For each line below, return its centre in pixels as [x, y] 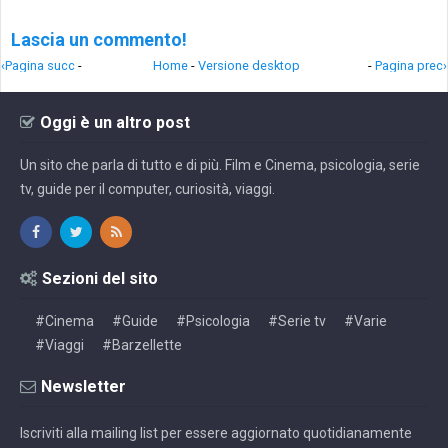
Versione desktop [249, 65]
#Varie [365, 321]
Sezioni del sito [100, 278]
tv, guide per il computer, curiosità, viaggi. [147, 189]
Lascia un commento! [99, 39]
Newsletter [83, 386]
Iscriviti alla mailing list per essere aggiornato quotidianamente [216, 433]
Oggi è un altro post [115, 122]
